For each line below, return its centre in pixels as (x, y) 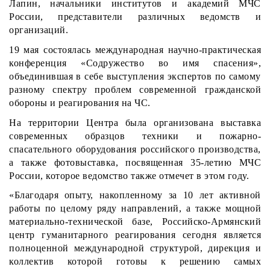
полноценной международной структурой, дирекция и (135, 248)
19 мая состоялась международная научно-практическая (135, 49)
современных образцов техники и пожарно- (135, 136)
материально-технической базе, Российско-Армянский (135, 222)
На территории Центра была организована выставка (135, 122)
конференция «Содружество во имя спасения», (135, 63)
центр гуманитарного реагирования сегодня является (135, 235)
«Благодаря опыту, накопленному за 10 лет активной (135, 195)
